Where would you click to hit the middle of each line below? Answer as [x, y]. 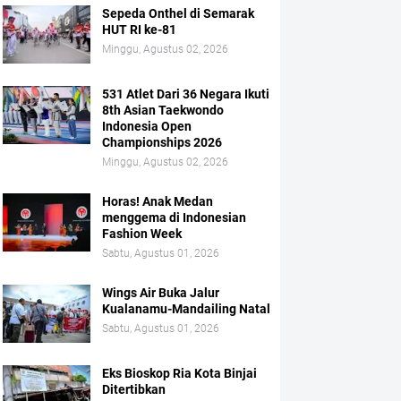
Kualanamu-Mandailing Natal [186, 309]
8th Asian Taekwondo [162, 110]
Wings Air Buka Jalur [160, 293]
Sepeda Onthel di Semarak [178, 13]
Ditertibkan [133, 389]
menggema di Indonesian [174, 218]
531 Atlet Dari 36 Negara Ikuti [185, 94]
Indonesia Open [146, 126]
